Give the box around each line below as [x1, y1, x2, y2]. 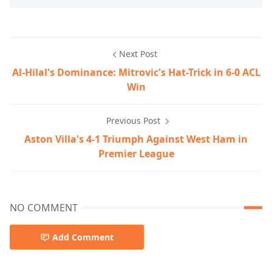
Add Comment [52, 231, 114, 243]
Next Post [118, 48, 157, 60]
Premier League [98, 147, 174, 161]
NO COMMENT [10, 201, 78, 215]
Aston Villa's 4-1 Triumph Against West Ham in [24, 132, 248, 146]
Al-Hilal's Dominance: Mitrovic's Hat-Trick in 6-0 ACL [12, 66, 260, 80]
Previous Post [106, 115, 163, 127]
